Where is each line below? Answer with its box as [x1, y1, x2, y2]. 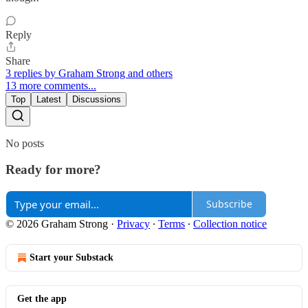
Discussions [72, 93, 121, 104]
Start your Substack [30, 252, 113, 263]
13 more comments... [5, 79, 96, 91]
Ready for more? [5, 162, 101, 177]
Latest [36, 93, 61, 104]
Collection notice [193, 217, 267, 230]
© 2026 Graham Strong [5, 217, 108, 230]
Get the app [17, 293, 67, 304]
